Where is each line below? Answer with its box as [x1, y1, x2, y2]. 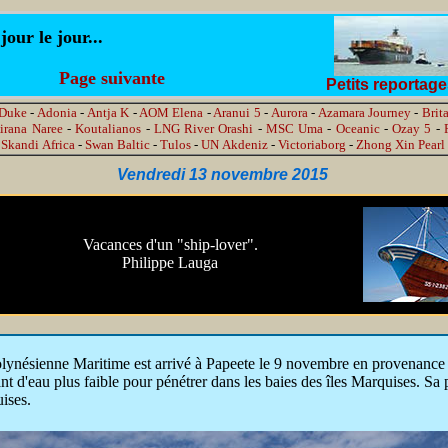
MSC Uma [265, 121, 324, 136]
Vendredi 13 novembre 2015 [116, 166, 332, 183]
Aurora [270, 105, 308, 120]
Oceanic [335, 121, 380, 136]
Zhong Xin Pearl [356, 137, 445, 152]
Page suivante [58, 68, 165, 88]
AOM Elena [139, 105, 204, 120]
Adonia [36, 105, 77, 120]
